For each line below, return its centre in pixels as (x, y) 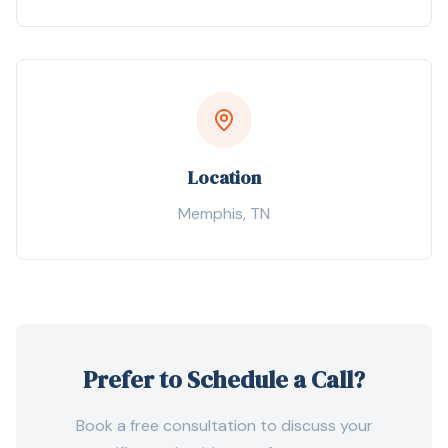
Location (224, 177)
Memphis (210, 213)
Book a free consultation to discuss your (224, 425)
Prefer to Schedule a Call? (224, 379)
